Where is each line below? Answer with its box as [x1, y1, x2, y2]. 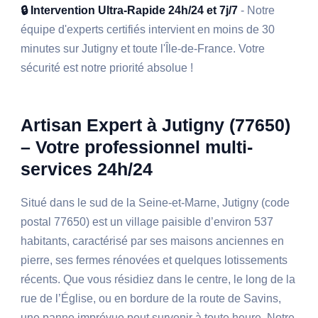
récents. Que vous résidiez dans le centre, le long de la [21, 273, 296, 286]
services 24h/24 [21, 159, 153, 180]
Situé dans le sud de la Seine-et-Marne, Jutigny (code [21, 197, 290, 209]
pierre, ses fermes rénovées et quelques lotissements [21, 254, 288, 267]
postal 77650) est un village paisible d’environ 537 [21, 216, 274, 229]
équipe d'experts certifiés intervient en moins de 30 [21, 23, 275, 36]
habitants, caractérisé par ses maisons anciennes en [21, 235, 285, 248]
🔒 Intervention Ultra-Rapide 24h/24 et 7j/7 [21, 4, 238, 17]
